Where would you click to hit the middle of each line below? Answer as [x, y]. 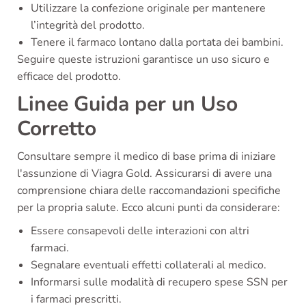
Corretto [57, 129]
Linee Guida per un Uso [127, 105]
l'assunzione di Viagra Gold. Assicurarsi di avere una [144, 174]
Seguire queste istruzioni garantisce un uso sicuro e [143, 60]
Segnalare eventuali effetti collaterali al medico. [149, 265]
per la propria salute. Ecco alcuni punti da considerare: [149, 208]
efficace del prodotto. [69, 77]
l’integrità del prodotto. [88, 26]
